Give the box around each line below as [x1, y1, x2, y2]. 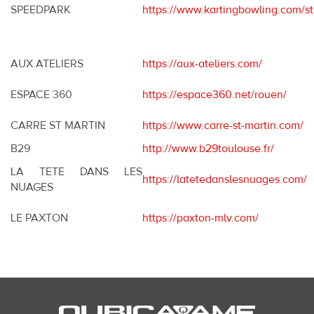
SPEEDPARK [11, 3, 74, 18]
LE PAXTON [11, 211, 68, 226]
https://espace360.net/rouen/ [142, 88, 287, 102]
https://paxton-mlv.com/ [142, 211, 259, 226]
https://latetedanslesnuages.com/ [142, 172, 307, 187]
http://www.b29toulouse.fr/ [142, 142, 274, 156]
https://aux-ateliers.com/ [142, 57, 262, 71]
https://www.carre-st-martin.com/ [142, 118, 303, 133]
